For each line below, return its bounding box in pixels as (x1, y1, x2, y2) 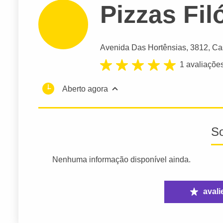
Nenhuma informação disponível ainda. (52, 155, 191, 164)
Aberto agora (62, 84, 108, 93)
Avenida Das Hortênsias (100, 43, 186, 52)
